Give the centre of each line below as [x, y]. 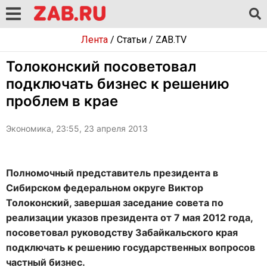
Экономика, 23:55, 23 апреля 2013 [77, 128]
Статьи [131, 40]
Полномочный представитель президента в [112, 173]
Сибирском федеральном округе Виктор [105, 188]
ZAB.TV [171, 40]
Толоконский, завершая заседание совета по [115, 203]
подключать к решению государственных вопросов [131, 247]
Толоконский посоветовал [101, 66]
